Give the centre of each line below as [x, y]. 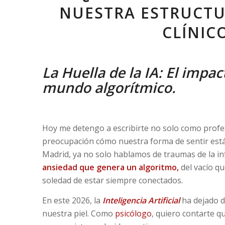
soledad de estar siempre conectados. [112, 181]
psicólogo [132, 214]
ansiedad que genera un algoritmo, [110, 167]
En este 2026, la [72, 201]
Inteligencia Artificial [141, 201]
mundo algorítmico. [109, 88]
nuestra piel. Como [77, 214]
